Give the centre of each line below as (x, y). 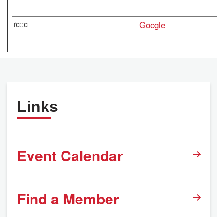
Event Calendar (70, 155)
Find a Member (68, 198)
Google (152, 24)
